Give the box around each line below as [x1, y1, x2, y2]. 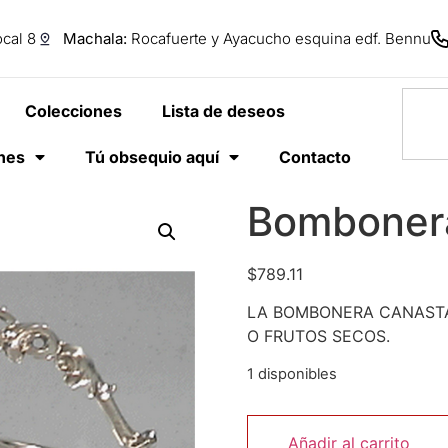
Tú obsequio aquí [84, 147, 219, 167]
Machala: [63, 29, 127, 48]
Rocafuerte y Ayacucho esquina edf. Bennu [127, 29, 431, 48]
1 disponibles [246, 364, 337, 383]
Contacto [278, 147, 351, 167]
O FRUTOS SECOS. [246, 326, 390, 347]
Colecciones [25, 101, 123, 121]
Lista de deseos [162, 101, 286, 121]
